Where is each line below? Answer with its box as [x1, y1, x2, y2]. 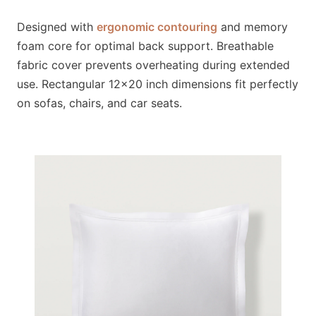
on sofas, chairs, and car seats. [17, 96, 182, 110]
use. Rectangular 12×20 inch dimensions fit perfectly [17, 77, 298, 91]
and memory [217, 20, 288, 34]
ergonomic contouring [97, 20, 217, 34]
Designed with [17, 20, 97, 34]
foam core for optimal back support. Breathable [17, 39, 274, 53]
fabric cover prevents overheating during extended [17, 58, 290, 72]
